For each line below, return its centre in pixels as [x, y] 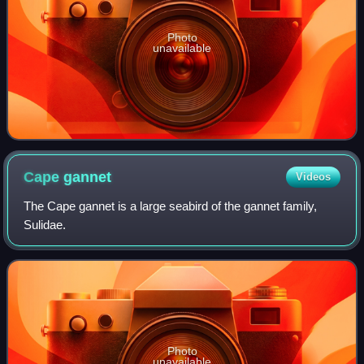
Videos [313, 177]
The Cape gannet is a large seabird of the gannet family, [171, 206]
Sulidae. [45, 225]
